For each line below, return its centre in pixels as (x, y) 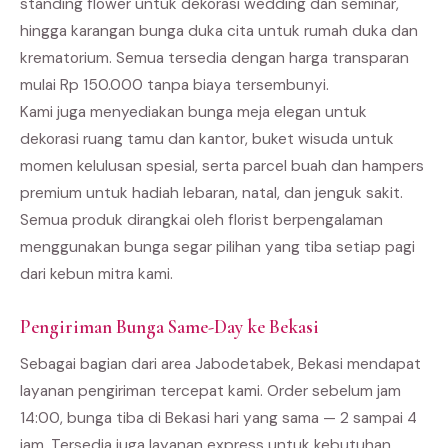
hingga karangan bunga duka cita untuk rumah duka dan (219, 31)
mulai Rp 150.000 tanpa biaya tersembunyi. (174, 85)
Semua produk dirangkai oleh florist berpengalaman (201, 220)
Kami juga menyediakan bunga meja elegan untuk (193, 112)
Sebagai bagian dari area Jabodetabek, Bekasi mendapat (220, 364)
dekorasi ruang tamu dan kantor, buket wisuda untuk (207, 139)
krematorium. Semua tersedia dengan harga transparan (214, 58)
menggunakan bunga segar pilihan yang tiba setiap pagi (217, 247)
